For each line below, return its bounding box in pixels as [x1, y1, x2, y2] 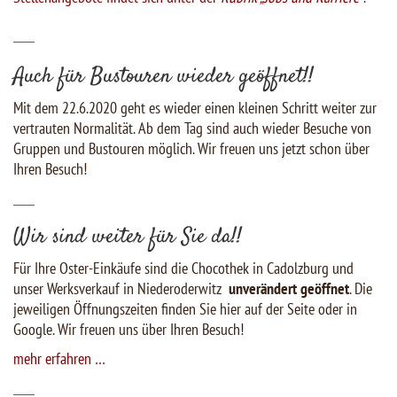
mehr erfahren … [13, 348, 105, 370]
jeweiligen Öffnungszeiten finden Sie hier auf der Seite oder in [13, 299, 357, 320]
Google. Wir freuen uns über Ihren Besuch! [13, 319, 244, 340]
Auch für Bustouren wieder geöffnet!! [13, 62, 314, 93]
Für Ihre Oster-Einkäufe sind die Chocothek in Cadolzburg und [13, 258, 354, 279]
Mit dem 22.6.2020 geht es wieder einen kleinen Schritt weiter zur [13, 97, 377, 119]
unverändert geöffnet [229, 278, 349, 300]
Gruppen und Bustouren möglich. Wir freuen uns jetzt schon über [13, 138, 370, 160]
